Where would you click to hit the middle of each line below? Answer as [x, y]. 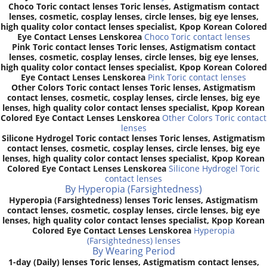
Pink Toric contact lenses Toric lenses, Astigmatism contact [133, 46]
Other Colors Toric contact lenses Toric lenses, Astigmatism [133, 87]
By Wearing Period [133, 251]
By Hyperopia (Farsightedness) [133, 189]
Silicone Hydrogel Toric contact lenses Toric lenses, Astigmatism [133, 138]
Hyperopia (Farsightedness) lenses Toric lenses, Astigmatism [133, 200]
